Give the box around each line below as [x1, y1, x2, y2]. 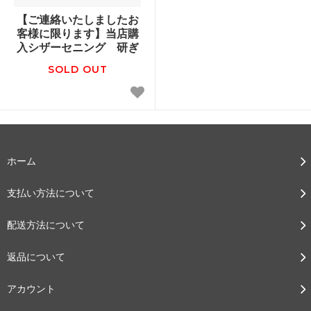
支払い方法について [7, 186, 94, 199]
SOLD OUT [47, 62, 108, 76]
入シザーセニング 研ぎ [16, 40, 139, 54]
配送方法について [7, 218, 85, 230]
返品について [7, 250, 65, 262]
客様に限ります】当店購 [16, 26, 139, 40]
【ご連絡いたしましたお [16, 12, 139, 26]
